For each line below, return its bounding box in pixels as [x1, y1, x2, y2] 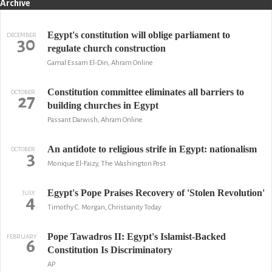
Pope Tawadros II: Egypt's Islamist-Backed [47, 231, 226, 242]
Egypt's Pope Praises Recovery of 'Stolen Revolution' [47, 188, 265, 198]
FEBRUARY [7, 233, 37, 240]
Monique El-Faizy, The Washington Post [47, 160, 166, 168]
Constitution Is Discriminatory [47, 245, 172, 255]
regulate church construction [47, 43, 166, 53]
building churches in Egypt [47, 100, 158, 110]
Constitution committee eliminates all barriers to [47, 87, 244, 97]
